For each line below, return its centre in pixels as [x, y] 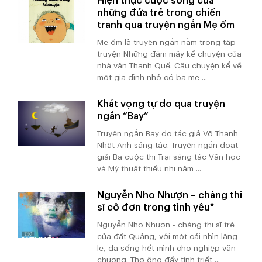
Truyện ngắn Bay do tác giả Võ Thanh [168, 134]
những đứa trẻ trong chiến [159, 12]
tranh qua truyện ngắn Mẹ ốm [166, 25]
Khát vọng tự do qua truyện [161, 104]
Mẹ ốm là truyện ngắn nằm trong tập [167, 42]
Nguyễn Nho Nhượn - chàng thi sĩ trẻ [166, 225]
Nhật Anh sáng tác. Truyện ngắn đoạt [168, 146]
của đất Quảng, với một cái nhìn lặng [168, 237]
